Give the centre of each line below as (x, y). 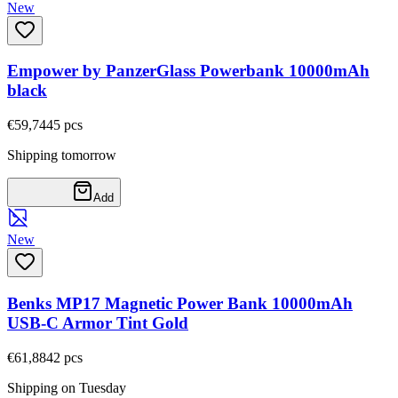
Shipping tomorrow (62, 155)
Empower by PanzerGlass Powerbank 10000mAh (188, 71)
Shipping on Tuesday (67, 387)
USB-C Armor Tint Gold (98, 322)
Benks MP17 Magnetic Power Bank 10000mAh (180, 303)
